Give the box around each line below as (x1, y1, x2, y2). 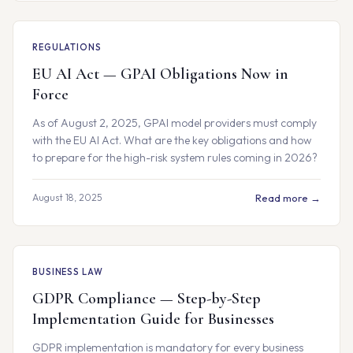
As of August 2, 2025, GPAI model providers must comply (32, 116, 317, 130)
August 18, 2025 (32, 191, 102, 203)
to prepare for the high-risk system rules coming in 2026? (32, 150, 318, 165)
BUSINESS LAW (32, 266, 103, 277)
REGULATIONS (32, 42, 102, 53)
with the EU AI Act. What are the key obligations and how (32, 133, 311, 147)
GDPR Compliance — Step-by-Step (32, 289, 261, 308)
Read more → (255, 191, 321, 204)
